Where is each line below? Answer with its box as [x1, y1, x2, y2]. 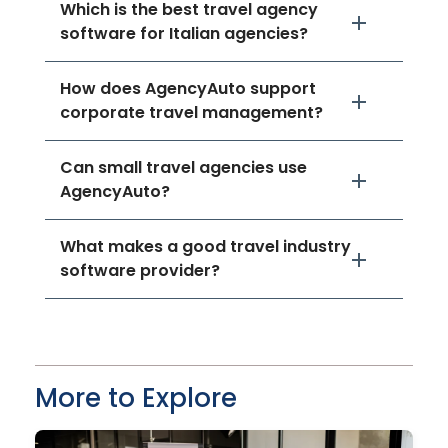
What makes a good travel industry [60, 235, 351, 259]
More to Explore [35, 380, 237, 417]
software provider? [60, 259, 220, 283]
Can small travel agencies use [60, 156, 307, 180]
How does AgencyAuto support [60, 77, 316, 101]
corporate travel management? [60, 101, 323, 125]
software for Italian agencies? [60, 22, 308, 46]
